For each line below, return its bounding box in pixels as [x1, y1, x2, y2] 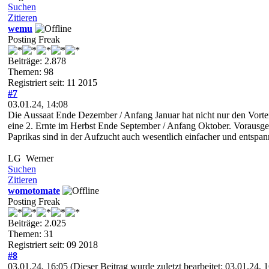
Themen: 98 [8, 66, 53, 77]
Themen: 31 [8, 228, 53, 239]
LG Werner [8, 153, 53, 163]
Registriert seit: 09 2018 [8, 239, 98, 250]
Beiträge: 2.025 [8, 217, 66, 228]
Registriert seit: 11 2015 [8, 77, 97, 88]
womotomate [8, 185, 60, 196]
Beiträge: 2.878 [8, 55, 66, 66]
